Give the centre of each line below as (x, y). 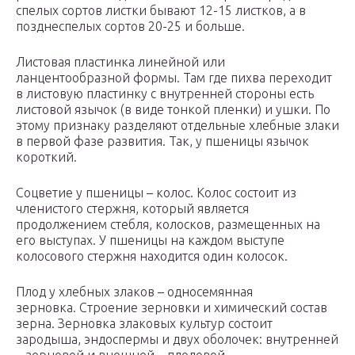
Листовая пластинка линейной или (120, 62)
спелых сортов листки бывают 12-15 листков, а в (161, 11)
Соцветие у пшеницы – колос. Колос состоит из (156, 193)
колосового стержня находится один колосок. (152, 256)
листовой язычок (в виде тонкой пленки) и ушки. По (173, 110)
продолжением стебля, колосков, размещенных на (168, 225)
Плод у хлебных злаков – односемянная (134, 292)
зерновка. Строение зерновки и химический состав (172, 308)
